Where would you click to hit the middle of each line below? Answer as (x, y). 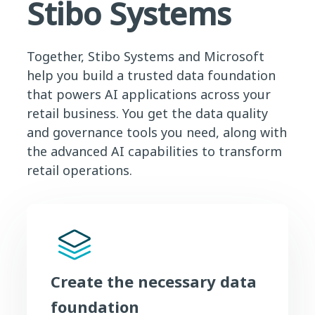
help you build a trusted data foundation (151, 75)
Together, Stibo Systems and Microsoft (146, 56)
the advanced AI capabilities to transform (154, 151)
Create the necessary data (154, 281)
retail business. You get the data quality (147, 113)
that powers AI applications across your (149, 94)
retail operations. (79, 170)
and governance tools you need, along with (157, 132)
